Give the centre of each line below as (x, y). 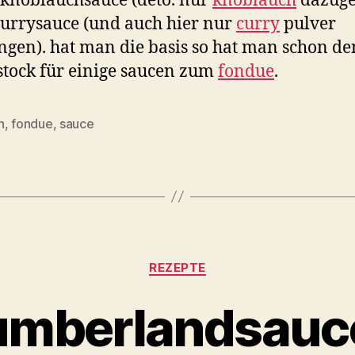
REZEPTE (177, 267)
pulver (308, 23)
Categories (212, 260)
